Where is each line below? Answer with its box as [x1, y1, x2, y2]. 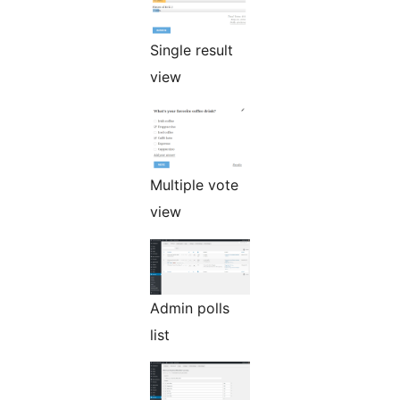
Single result [150, 40, 233, 59]
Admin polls [150, 298, 229, 317]
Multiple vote [150, 175, 238, 194]
